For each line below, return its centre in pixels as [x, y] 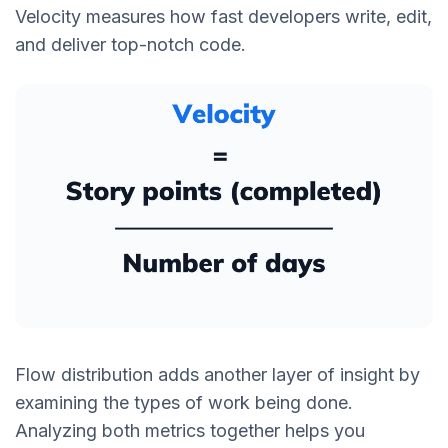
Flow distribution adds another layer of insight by [217, 374]
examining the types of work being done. [184, 402]
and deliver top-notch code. [133, 45]
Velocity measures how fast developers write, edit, [223, 17]
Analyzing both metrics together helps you [190, 430]
